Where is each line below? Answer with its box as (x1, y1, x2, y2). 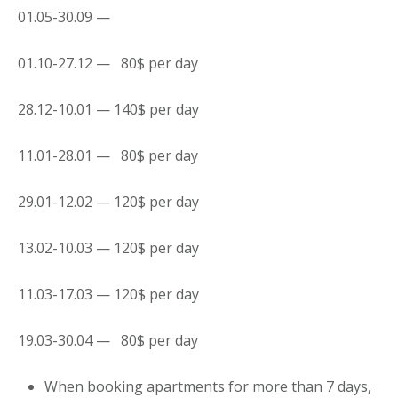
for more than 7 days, (228, 377, 371, 396)
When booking (44, 377, 147, 396)
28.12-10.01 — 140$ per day (18, 99, 199, 119)
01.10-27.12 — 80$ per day (18, 53, 198, 73)
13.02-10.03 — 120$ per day (18, 238, 199, 258)
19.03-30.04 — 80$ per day (18, 330, 198, 350)
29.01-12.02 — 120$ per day (18, 192, 199, 211)
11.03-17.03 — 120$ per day (18, 284, 199, 304)
